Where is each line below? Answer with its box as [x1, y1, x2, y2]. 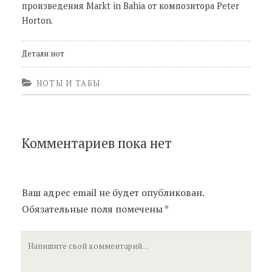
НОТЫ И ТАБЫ [36, 78, 101, 89]
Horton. [21, 14, 53, 26]
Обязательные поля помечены [21, 202, 165, 216]
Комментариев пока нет [21, 134, 172, 152]
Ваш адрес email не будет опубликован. [21, 186, 204, 200]
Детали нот [21, 49, 64, 59]
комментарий [21, 249, 86, 263]
